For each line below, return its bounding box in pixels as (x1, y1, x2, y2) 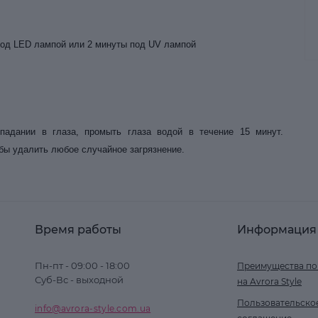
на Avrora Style (237, 276, 302, 287)
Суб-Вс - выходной (35, 274, 124, 285)
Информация (237, 223, 317, 236)
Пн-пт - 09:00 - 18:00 (35, 260, 130, 271)
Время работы (35, 223, 121, 236)
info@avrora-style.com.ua (35, 303, 151, 314)
